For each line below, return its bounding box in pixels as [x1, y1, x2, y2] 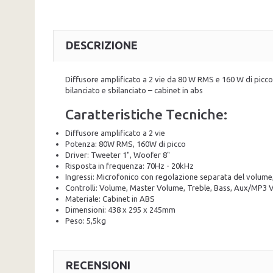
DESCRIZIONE [66, 38, 138, 51]
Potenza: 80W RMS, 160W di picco [65, 139, 186, 148]
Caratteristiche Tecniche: [65, 106, 227, 122]
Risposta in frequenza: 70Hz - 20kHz [65, 161, 194, 170]
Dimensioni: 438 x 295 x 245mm [65, 205, 175, 214]
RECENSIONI [66, 258, 130, 271]
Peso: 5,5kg [65, 216, 106, 225]
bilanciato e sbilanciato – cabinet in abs [65, 85, 203, 94]
